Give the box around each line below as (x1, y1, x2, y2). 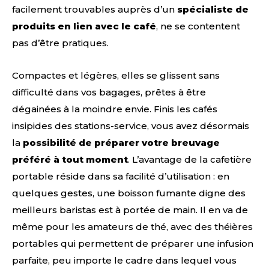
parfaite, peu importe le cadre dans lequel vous (12, 254, 237, 266)
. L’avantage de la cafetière (128, 153, 252, 165)
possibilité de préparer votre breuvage (23, 136, 220, 148)
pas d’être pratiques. (12, 37, 109, 49)
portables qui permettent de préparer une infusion (12, 237, 253, 249)
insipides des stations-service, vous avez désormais (12, 119, 249, 131)
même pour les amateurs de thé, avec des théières (12, 220, 253, 232)
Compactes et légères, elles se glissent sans (12, 69, 220, 81)
